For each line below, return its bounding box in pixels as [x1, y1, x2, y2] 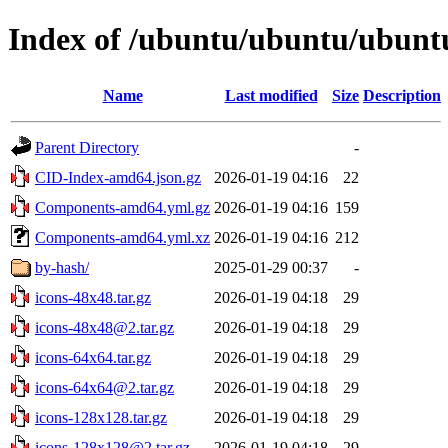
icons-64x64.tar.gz [35, 348, 151, 366]
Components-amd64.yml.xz [35, 228, 210, 246]
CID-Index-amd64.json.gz [35, 168, 201, 186]
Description [363, 86, 441, 104]
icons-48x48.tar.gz [35, 288, 151, 306]
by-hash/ [35, 258, 89, 276]
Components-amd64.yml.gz [35, 198, 210, 216]
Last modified [224, 86, 318, 104]
